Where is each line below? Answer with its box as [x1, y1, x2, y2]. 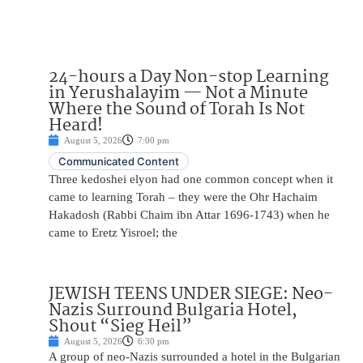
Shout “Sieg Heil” [49, 312, 192, 340]
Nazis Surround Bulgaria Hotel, [49, 296, 297, 324]
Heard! [49, 112, 103, 140]
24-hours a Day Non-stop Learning [49, 63, 329, 92]
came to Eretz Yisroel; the [49, 226, 177, 240]
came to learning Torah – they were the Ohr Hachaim [49, 190, 318, 204]
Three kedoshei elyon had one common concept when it [49, 173, 333, 186]
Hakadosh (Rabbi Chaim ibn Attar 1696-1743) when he [49, 208, 330, 222]
